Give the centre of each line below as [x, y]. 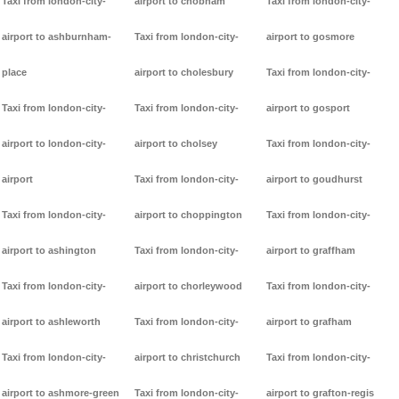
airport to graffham [311, 251]
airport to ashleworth [51, 322]
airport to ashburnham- [57, 37]
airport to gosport [309, 108]
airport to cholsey [175, 144]
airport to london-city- [54, 144]
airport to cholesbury [183, 73]
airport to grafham [309, 322]
